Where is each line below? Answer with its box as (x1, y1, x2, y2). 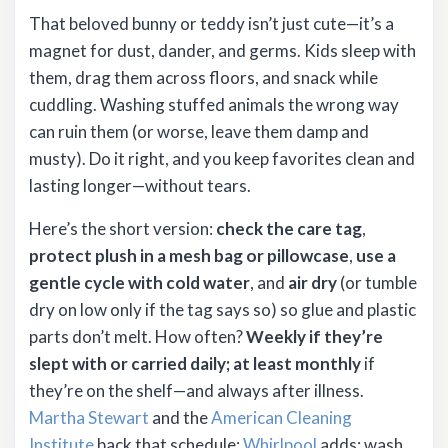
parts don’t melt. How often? (29, 325, 246, 347)
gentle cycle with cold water (29, 271, 250, 293)
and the (149, 406, 211, 428)
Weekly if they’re (246, 325, 383, 347)
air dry (288, 271, 337, 293)
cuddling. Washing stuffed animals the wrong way (29, 93, 399, 115)
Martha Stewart (29, 406, 149, 428)
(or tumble (337, 271, 417, 293)
